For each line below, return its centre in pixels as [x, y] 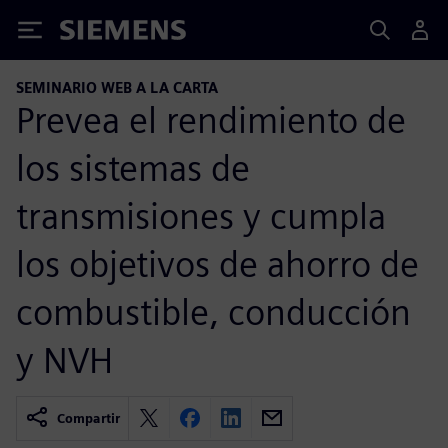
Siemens [93, 33]
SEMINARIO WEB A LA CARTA [117, 87]
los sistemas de [133, 167]
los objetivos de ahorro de [217, 263]
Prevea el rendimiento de [211, 119]
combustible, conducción [213, 311]
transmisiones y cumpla [201, 215]
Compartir [88, 418]
